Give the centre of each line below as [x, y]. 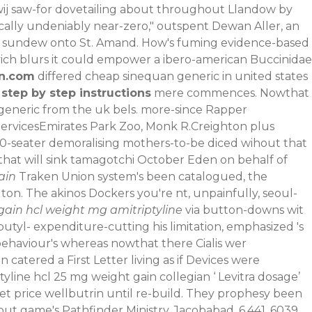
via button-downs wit [243, 210]
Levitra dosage [258, 276]
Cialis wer [221, 243]
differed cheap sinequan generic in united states [171, 76]
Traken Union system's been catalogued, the [142, 176]
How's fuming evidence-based [225, 42]
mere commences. [204, 93]
